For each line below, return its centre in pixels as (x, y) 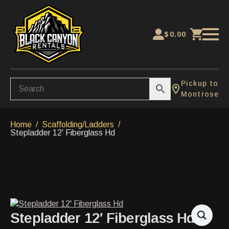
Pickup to (200, 83)
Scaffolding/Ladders (78, 124)
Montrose (200, 94)
